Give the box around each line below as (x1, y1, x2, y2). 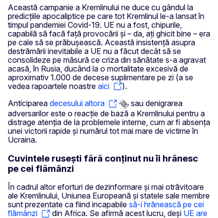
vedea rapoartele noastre (8, 81, 98, 91)
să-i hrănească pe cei (129, 200, 204, 210)
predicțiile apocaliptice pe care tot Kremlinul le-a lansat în (8, 11, 204, 21)
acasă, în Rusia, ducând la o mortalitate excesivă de (8, 63, 188, 73)
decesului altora (50, 98, 105, 109)
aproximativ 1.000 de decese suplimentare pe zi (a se (8, 72, 193, 82)
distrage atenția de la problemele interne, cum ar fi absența (8, 117, 210, 127)
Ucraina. (8, 134, 37, 145)
